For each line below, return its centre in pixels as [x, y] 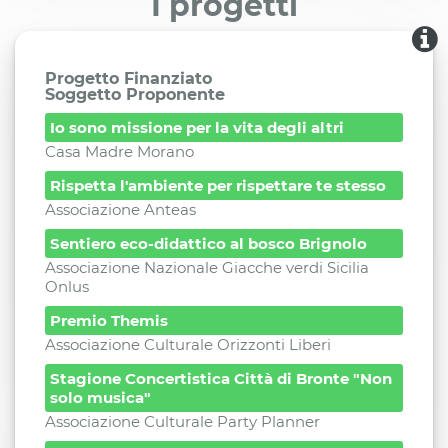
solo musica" [100, 397]
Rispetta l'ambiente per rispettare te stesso [218, 185]
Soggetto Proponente [135, 94]
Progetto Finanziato [128, 78]
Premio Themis [109, 320]
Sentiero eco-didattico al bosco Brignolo [208, 243]
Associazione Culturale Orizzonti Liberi [188, 344]
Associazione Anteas [120, 209]
